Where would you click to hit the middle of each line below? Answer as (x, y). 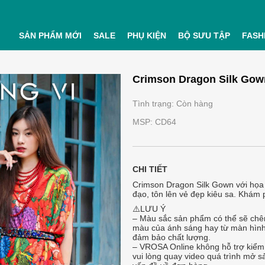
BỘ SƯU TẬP (204, 35)
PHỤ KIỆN (146, 35)
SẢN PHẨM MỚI (50, 35)
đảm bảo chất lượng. (172, 237)
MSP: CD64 (154, 122)
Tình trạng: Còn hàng (173, 104)
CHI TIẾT (150, 169)
